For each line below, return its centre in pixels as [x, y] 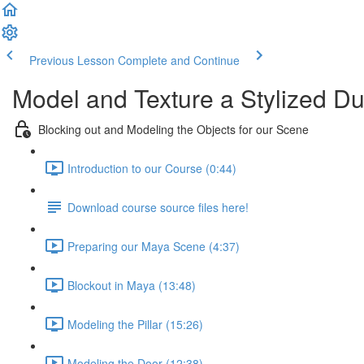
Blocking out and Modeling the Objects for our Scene [173, 129]
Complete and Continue [179, 60]
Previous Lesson [72, 60]
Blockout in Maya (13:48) [132, 285]
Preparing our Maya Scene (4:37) [154, 246]
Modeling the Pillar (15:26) [135, 324]
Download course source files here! [158, 207]
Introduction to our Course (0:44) [152, 168]
